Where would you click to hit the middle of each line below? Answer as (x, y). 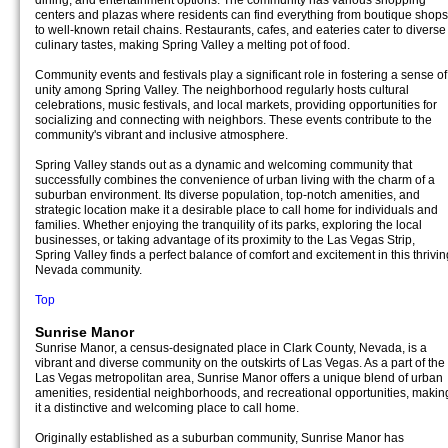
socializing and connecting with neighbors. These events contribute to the (233, 120)
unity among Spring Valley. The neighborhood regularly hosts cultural (222, 90)
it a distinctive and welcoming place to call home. (167, 408)
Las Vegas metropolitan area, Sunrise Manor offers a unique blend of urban (239, 378)
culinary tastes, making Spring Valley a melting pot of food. (192, 45)
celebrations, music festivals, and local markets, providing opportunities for (236, 105)
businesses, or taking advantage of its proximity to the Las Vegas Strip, (225, 240)
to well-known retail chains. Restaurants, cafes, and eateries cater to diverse (240, 30)
